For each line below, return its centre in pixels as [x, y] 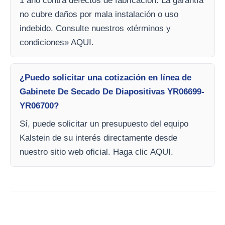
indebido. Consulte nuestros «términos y [95, 28]
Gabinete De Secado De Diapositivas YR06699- [112, 92]
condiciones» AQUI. [57, 42]
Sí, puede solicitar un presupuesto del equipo [104, 124]
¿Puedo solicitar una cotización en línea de [105, 78]
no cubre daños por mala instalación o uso [99, 14]
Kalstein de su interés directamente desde [98, 138]
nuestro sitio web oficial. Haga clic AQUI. [96, 152]
